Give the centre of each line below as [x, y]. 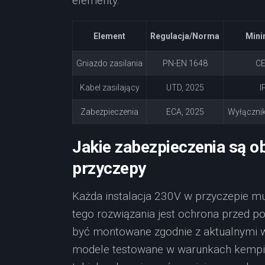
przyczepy [109, 168]
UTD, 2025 [185, 88]
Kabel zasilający [109, 88]
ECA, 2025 [185, 112]
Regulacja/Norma [185, 36]
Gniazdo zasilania [109, 63]
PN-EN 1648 [185, 63]
